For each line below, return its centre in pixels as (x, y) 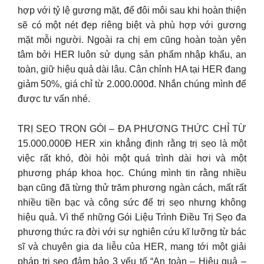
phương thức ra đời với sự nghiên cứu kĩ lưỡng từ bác (132, 232)
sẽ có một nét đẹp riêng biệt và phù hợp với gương (132, 25)
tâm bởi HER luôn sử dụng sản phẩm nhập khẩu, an (132, 55)
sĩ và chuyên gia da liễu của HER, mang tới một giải (132, 246)
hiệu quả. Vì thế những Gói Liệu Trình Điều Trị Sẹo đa (132, 217)
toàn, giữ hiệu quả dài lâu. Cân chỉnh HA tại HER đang (132, 69)
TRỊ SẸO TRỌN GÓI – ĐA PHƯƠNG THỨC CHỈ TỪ (132, 128)
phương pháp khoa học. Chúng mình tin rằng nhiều (132, 173)
